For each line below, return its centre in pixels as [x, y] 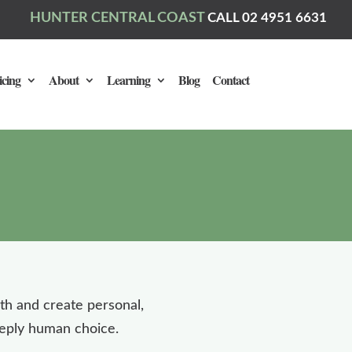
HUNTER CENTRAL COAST [118, 18]
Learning [128, 79]
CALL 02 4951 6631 [267, 18]
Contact [230, 79]
